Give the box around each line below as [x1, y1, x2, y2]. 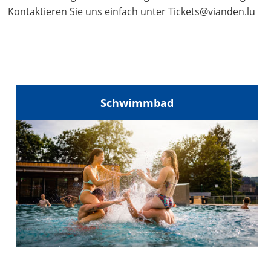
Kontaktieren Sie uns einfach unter [8, 5, 169, 18]
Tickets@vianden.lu [168, 5, 256, 18]
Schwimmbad [100, 95, 174, 110]
